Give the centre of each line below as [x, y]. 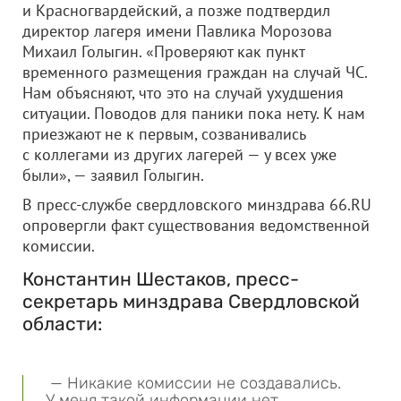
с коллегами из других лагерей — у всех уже [179, 154]
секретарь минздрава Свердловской [191, 301]
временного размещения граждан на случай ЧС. [195, 72]
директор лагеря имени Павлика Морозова [177, 31]
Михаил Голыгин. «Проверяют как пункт [163, 51]
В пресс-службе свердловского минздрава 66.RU [197, 205]
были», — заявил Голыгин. [113, 175]
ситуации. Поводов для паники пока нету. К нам [194, 113]
